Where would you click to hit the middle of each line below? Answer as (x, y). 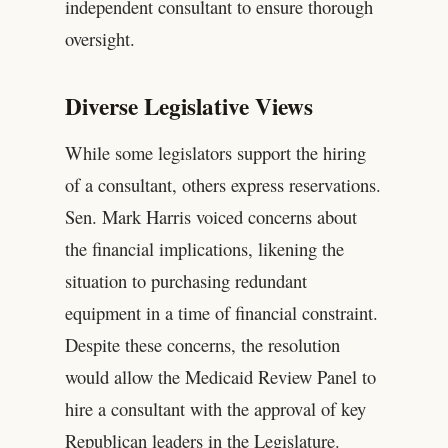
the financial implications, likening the (204, 248)
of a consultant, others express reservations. (222, 184)
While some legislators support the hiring (215, 152)
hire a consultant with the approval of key (215, 408)
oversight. (99, 39)
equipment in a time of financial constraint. (221, 312)
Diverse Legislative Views (188, 106)
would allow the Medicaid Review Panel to (220, 376)
